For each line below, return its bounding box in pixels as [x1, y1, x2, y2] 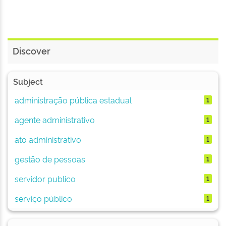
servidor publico [14, 173, 76, 184]
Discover [13, 44, 50, 56]
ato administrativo [14, 133, 81, 145]
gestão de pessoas [14, 153, 85, 164]
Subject [13, 76, 43, 87]
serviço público [14, 192, 72, 204]
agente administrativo [14, 114, 95, 125]
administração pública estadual [14, 94, 132, 105]
